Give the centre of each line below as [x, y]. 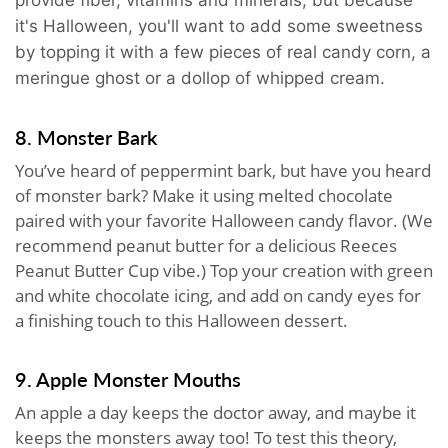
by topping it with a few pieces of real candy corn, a [223, 51]
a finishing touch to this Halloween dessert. [183, 320]
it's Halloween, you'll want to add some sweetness [219, 25]
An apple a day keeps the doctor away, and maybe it [215, 412]
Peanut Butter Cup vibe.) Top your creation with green [224, 270]
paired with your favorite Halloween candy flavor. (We [224, 220]
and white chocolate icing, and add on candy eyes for [218, 295]
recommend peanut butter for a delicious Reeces [206, 245]
